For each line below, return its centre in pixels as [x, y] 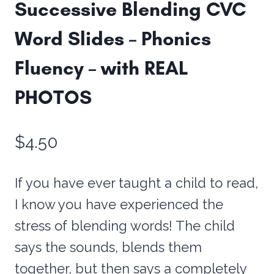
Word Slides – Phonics [113, 38]
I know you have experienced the [119, 204]
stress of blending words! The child [125, 225]
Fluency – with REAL [102, 68]
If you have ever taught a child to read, [136, 183]
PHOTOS [53, 97]
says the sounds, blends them [108, 247]
